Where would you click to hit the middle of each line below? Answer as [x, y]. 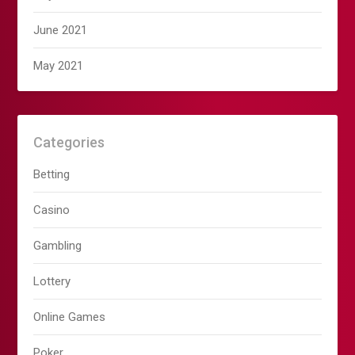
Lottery [52, 282]
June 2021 [61, 31]
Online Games [70, 317]
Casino [52, 210]
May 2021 [59, 66]
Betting [52, 175]
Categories [69, 143]
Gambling [58, 246]
